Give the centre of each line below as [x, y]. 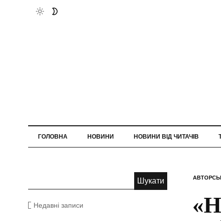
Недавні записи [58, 205]
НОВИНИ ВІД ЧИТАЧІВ [166, 136]
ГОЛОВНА [53, 136]
